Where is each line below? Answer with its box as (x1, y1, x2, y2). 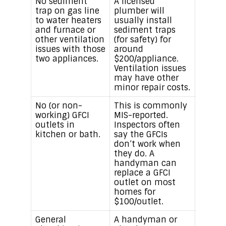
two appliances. (35, 53, 98, 65)
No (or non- (35, 100, 82, 111)
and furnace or (35, 25, 95, 36)
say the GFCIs (114, 129, 167, 140)
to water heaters (35, 15, 101, 26)
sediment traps (114, 25, 176, 36)
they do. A (114, 148, 154, 159)
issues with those (35, 44, 105, 55)
